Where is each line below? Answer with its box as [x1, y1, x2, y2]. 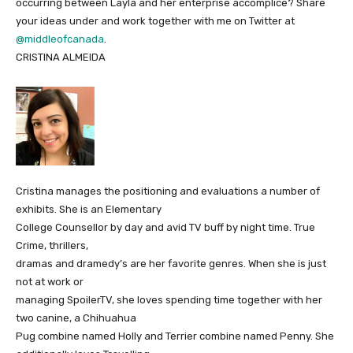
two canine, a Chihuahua [16, 312, 136, 324]
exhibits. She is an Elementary [16, 203, 162, 215]
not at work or [16, 276, 84, 288]
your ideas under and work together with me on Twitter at [16, 15, 295, 27]
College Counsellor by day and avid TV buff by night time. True [16, 221, 315, 233]
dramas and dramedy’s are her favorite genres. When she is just [16, 258, 326, 269]
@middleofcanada [16, 33, 104, 45]
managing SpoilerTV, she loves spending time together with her [16, 294, 322, 306]
